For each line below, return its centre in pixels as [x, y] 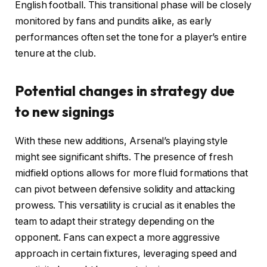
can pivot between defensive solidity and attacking [125, 190]
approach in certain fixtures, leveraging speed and [126, 254]
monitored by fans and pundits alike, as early [114, 21]
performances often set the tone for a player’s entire [131, 38]
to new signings [65, 112]
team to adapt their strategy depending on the [115, 222]
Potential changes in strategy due [125, 91]
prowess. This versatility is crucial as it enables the [125, 206]
